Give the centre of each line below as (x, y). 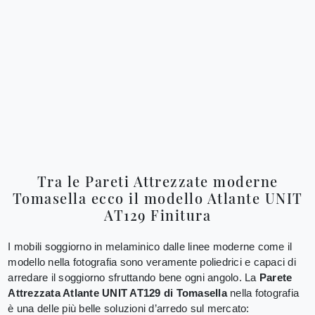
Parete (276, 278)
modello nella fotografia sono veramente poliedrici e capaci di (152, 262)
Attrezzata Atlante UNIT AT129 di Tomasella (117, 293)
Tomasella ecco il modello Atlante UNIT (157, 198)
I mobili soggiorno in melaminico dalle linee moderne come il (150, 247)
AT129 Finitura (157, 214)
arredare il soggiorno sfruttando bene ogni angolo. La (134, 278)
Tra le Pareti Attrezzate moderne (157, 181)
